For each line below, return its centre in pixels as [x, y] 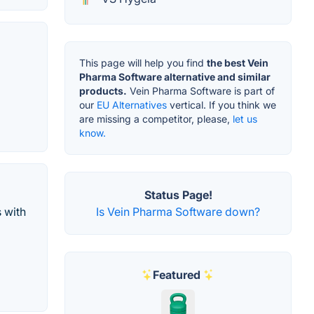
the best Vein [238, 62]
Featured [177, 274]
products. [103, 90]
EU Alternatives [132, 104]
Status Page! [178, 194]
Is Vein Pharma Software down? [178, 211]
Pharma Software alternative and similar [175, 76]
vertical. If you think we [221, 104]
